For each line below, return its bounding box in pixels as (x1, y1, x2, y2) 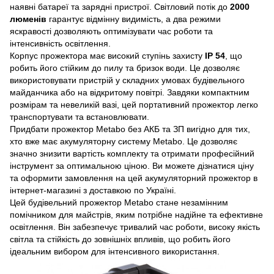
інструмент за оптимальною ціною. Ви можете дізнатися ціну (10, 160, 254, 171)
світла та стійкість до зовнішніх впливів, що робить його (10, 234, 231, 244)
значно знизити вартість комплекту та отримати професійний (10, 148, 254, 158)
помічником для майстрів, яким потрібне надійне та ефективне (10, 209, 263, 220)
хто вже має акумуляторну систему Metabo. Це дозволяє (10, 136, 237, 146)
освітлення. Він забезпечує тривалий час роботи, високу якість (10, 221, 260, 232)
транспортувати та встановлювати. (10, 111, 149, 122)
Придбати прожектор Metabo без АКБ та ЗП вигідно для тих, (10, 124, 250, 134)
